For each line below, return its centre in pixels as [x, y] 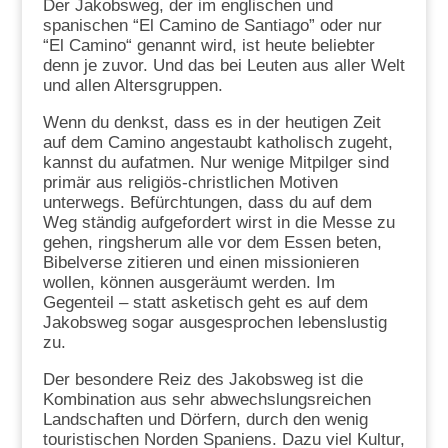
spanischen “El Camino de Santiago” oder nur [212, 25]
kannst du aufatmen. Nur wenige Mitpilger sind [215, 162]
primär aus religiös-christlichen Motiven [190, 182]
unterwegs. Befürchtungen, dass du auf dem [207, 202]
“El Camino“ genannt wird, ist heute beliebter [208, 45]
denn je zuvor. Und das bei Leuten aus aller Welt [223, 65]
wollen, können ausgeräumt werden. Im [188, 282]
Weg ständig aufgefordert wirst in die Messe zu [218, 222]
